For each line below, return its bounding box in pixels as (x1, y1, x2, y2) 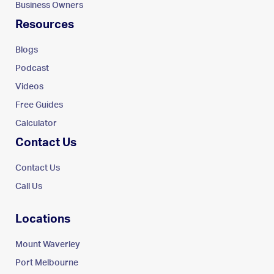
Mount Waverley (15, 240, 80, 249)
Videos (15, 82, 43, 91)
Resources (15, 18, 74, 31)
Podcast (15, 64, 49, 73)
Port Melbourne (15, 258, 78, 267)
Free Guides (15, 100, 63, 109)
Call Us (15, 182, 42, 191)
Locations (15, 213, 70, 225)
